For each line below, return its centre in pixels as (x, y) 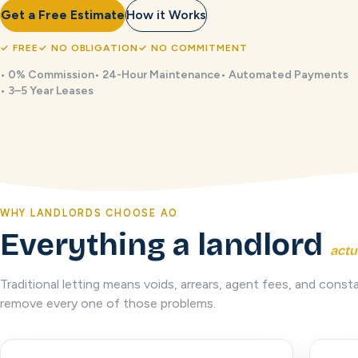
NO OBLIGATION (95, 48)
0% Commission (51, 75)
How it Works (166, 15)
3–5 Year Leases (51, 91)
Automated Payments (288, 75)
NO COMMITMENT (199, 48)
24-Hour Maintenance (161, 75)
